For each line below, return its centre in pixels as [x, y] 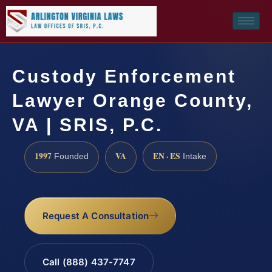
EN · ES [167, 156]
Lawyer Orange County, [133, 100]
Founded [70, 156]
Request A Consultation [96, 216]
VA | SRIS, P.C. [87, 124]
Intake [193, 156]
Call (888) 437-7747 [89, 262]
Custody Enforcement [124, 76]
